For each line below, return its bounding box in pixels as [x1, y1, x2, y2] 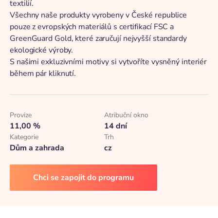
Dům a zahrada [10, 143, 64, 153]
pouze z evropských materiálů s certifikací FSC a [10, 21, 174, 32]
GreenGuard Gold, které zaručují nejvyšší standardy [10, 33, 187, 44]
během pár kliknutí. [10, 68, 76, 79]
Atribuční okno [104, 110, 148, 120]
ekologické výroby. [10, 45, 73, 55]
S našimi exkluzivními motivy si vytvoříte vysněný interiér [10, 56, 207, 67]
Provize [10, 110, 32, 120]
